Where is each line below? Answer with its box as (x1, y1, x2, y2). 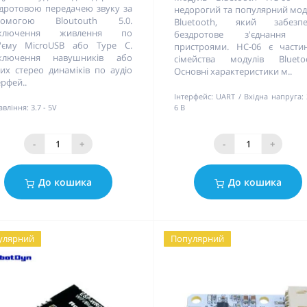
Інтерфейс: (173, 91, 213, 102)
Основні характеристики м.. (173, 65, 292, 78)
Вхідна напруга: (244, 91, 304, 102)
